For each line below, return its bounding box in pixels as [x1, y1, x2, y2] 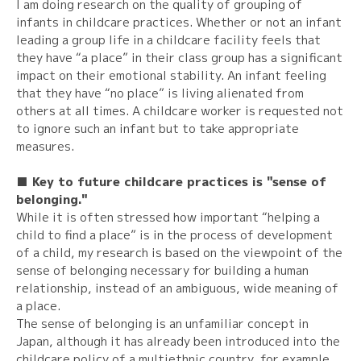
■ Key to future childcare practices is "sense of [16, 172, 326, 190]
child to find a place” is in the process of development [16, 226, 333, 243]
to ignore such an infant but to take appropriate [16, 119, 299, 137]
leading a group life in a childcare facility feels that [16, 31, 321, 48]
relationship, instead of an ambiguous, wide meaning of [16, 279, 338, 297]
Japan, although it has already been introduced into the [16, 332, 340, 350]
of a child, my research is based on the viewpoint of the [16, 243, 342, 261]
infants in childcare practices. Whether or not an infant [16, 13, 342, 31]
